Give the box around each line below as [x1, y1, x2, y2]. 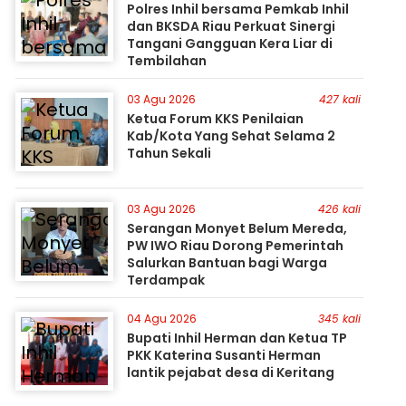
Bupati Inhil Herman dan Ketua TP [127, 329, 348, 347]
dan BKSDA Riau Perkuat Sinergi [127, 17, 336, 35]
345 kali [317, 311, 361, 326]
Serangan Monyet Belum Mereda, [127, 219, 348, 237]
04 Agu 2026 [127, 311, 198, 326]
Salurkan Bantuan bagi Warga [127, 254, 328, 272]
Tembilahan [127, 52, 208, 70]
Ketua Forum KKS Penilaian [127, 110, 304, 128]
